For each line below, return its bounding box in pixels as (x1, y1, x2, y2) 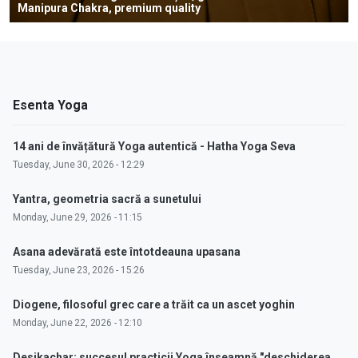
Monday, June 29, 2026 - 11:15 (13, 211, 143, 223)
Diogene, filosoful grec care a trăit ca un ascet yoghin (13, 297, 295, 311)
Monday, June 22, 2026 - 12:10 (13, 316, 143, 328)
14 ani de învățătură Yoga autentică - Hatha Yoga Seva (13, 139, 296, 153)
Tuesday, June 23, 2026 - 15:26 (13, 264, 145, 276)
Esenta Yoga (13, 97, 88, 113)
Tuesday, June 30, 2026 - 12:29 (13, 158, 145, 170)
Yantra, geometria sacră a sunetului (13, 192, 201, 205)
